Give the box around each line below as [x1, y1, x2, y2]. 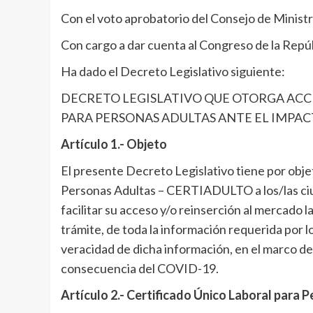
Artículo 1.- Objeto [61, 136, 167, 152]
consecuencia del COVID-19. [61, 261, 219, 277]
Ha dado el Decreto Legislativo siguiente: [61, 64, 285, 80]
